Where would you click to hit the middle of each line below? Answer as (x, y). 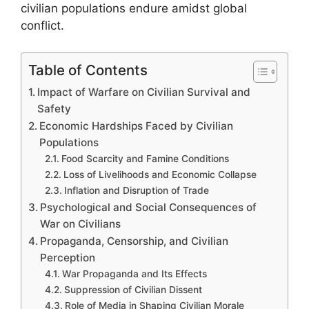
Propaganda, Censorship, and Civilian (134, 241)
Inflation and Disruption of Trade (136, 190)
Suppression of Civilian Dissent (133, 289)
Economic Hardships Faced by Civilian (137, 126)
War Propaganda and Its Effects (134, 273)
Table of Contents (88, 70)
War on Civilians (81, 223)
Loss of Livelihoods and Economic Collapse (160, 174)
